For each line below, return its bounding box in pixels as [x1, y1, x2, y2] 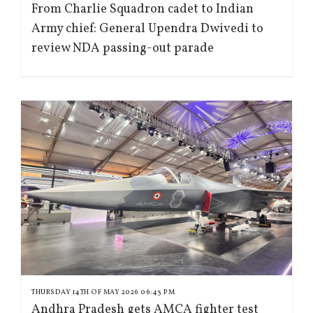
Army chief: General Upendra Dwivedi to [31, 20, 263, 38]
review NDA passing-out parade [31, 40, 214, 58]
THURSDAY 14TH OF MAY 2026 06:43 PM [31, 287, 175, 298]
